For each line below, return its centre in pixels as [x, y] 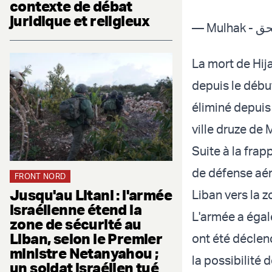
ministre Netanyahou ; [84, 253]
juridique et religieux [80, 20]
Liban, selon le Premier [86, 239]
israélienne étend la [76, 210]
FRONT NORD [40, 176]
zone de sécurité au [76, 224]
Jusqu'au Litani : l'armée [91, 195]
